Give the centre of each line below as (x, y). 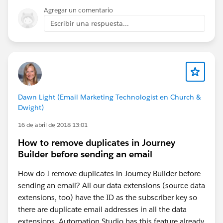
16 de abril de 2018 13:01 (53, 125)
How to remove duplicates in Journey (97, 143)
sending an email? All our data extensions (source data (111, 186)
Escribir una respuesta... (90, 24)
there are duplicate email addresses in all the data (102, 210)
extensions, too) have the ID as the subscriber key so (108, 198)
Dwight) (31, 108)
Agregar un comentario (78, 10)
